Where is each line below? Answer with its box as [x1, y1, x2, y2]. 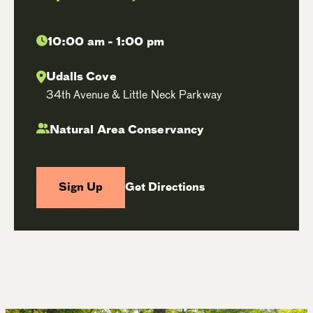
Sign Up [59, 180, 103, 196]
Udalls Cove [45, 68, 117, 85]
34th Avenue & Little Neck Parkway [45, 87, 222, 103]
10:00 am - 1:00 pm [48, 34, 164, 50]
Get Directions [125, 180, 205, 196]
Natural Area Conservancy [49, 122, 205, 138]
